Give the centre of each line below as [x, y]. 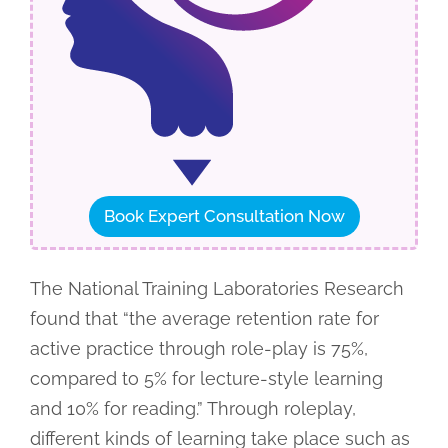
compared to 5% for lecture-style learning [206, 378]
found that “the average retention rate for [204, 318]
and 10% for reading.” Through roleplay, [192, 408]
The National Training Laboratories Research [216, 288]
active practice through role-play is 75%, [198, 348]
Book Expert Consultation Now [224, 215]
